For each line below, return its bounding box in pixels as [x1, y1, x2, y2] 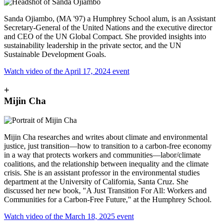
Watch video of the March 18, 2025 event [4, 212, 134, 221]
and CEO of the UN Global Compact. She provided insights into [4, 32, 206, 41]
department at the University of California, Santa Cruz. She [4, 177, 188, 186]
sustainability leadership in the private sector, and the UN [4, 41, 181, 50]
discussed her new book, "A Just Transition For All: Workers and [4, 186, 207, 195]
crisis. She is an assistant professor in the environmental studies [4, 168, 200, 177]
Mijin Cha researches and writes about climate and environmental [4, 133, 208, 142]
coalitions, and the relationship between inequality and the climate [4, 160, 209, 168]
